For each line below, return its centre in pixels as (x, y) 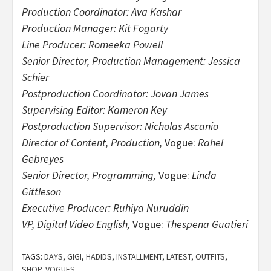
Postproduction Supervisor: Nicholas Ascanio (120, 126)
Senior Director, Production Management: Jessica (131, 60)
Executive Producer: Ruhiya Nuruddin (105, 207)
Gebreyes (43, 158)
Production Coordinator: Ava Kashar (102, 11)
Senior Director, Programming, (89, 175)
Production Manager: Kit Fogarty (95, 28)
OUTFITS (210, 256)
